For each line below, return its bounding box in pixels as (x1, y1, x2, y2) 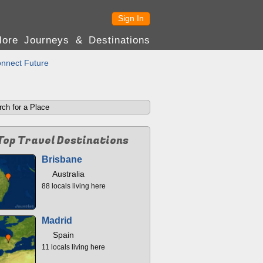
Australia (50, 169, 85, 178)
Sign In (118, 14, 144, 23)
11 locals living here (42, 244, 105, 251)
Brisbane (42, 154, 82, 164)
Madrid (42, 215, 72, 225)
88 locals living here (42, 183, 106, 190)
